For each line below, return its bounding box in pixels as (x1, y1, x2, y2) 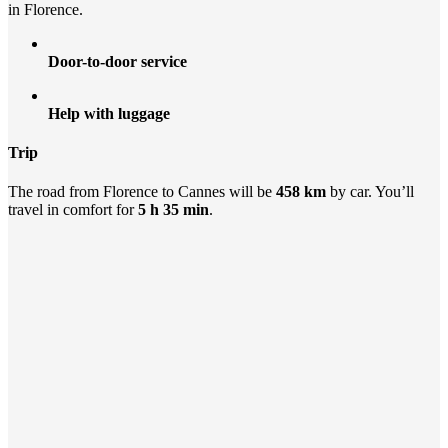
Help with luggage (48, 104, 170, 122)
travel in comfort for (8, 201, 138, 219)
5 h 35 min (138, 201, 209, 219)
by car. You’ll (326, 183, 414, 201)
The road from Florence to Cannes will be (8, 183, 276, 201)
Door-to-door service (48, 52, 187, 70)
